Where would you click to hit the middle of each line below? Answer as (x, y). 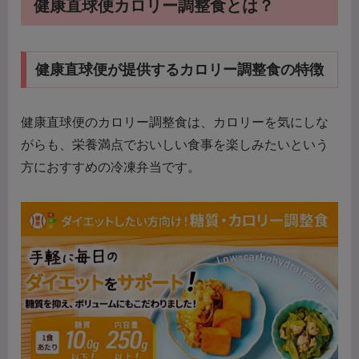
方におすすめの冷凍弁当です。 (111, 167)
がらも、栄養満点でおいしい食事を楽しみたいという (175, 144)
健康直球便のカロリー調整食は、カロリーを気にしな (175, 122)
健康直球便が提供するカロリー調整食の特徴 (179, 69)
